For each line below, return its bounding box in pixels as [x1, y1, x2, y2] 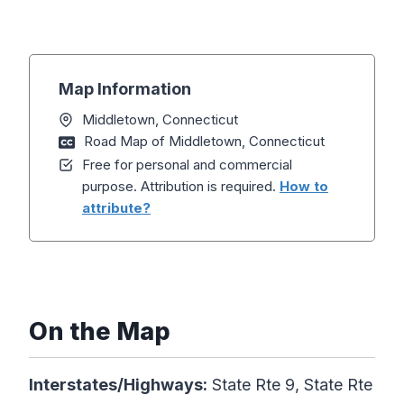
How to [280, 177, 328, 195]
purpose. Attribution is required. [82, 177, 280, 195]
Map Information [59, 78, 191, 98]
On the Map [29, 316, 170, 346]
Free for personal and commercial [82, 155, 292, 173]
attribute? [82, 198, 151, 216]
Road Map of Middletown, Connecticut [84, 132, 325, 150]
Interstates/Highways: [29, 374, 207, 394]
